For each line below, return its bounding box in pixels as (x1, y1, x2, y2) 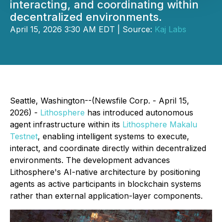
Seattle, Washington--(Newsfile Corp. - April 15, (10, 96, 189, 106)
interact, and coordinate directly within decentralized (10, 143, 206, 153)
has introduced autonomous (85, 108, 193, 117)
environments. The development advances (10, 155, 170, 165)
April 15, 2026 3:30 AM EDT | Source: (10, 24, 155, 34)
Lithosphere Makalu (122, 119, 197, 129)
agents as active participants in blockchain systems (10, 179, 201, 189)
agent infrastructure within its (10, 119, 122, 129)
